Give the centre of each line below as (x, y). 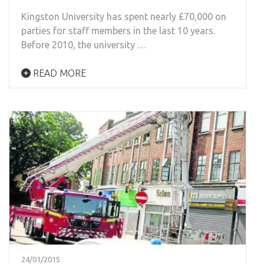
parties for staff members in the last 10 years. (118, 30)
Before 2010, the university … (84, 44)
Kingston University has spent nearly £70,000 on (124, 16)
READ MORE (58, 73)
